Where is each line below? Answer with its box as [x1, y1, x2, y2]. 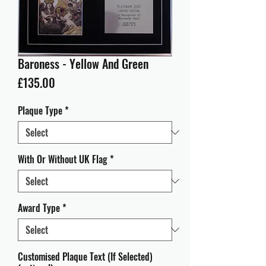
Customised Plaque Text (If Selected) [18, 249, 153, 264]
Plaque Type [18, 103, 62, 118]
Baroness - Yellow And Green [18, 55, 148, 72]
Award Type [18, 201, 60, 215]
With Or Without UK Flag [18, 152, 107, 166]
